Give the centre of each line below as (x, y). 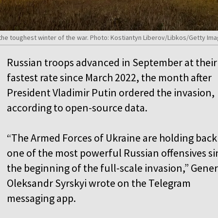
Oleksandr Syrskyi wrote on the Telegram (99, 183)
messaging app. (41, 198)
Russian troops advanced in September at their (112, 62)
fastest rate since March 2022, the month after (109, 77)
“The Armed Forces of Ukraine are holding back (112, 137)
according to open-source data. (77, 107)
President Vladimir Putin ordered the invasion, (111, 92)
